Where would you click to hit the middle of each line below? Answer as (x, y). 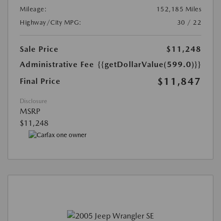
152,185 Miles (179, 9)
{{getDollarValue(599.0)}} (149, 65)
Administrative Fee (57, 65)
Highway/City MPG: (51, 23)
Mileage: (33, 9)
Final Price (40, 81)
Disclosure (33, 101)
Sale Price (39, 49)
